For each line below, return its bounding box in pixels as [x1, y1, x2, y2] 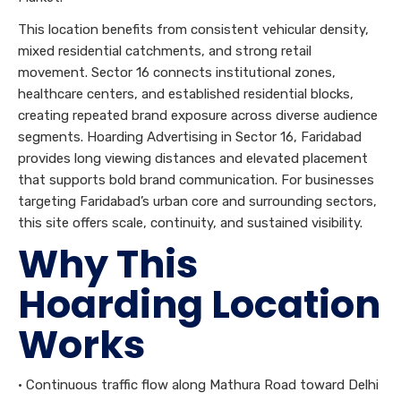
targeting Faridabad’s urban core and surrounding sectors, [18, 193, 377, 210]
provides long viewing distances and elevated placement [18, 150, 368, 167]
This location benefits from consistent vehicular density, [18, 21, 369, 38]
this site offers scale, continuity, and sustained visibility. [18, 215, 363, 232]
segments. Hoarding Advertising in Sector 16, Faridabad [18, 129, 362, 146]
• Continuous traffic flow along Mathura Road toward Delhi [18, 377, 379, 394]
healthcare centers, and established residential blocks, [18, 86, 354, 103]
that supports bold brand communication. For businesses [18, 172, 374, 189]
